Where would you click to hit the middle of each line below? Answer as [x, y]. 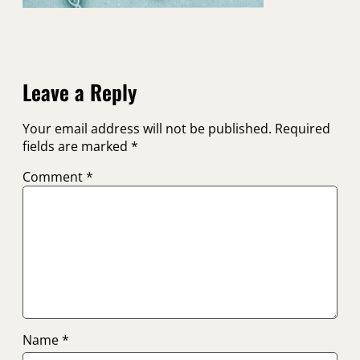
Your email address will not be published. [147, 129]
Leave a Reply [80, 92]
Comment [54, 177]
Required [303, 129]
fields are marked [77, 147]
